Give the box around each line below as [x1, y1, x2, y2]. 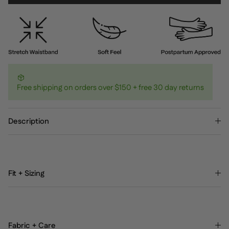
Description [8, 116, 49, 127]
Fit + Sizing [8, 168, 44, 179]
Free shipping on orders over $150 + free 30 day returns [17, 82, 204, 93]
